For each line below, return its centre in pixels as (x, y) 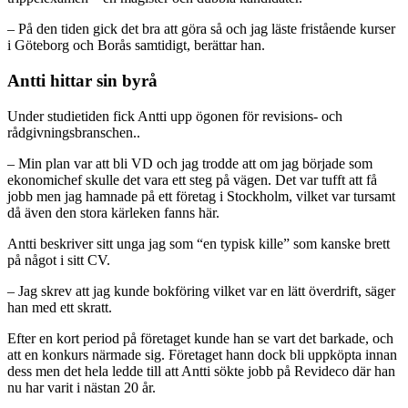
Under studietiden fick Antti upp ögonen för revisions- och (175, 116)
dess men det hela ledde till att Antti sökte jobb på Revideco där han (201, 371)
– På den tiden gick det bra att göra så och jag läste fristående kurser (201, 29)
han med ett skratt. (60, 307)
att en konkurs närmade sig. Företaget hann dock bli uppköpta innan (202, 354)
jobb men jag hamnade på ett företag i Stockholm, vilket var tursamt (201, 196)
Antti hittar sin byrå (82, 80)
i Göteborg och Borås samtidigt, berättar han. (136, 46)
